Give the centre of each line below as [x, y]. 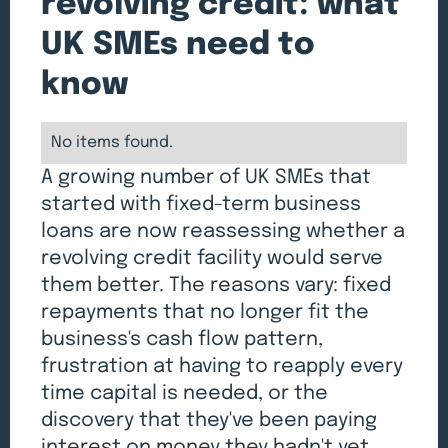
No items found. [112, 143]
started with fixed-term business [201, 205]
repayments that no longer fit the [205, 313]
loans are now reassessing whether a [223, 232]
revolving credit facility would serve [212, 259]
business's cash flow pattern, [182, 340]
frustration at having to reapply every [222, 367]
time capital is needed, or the [185, 394]
